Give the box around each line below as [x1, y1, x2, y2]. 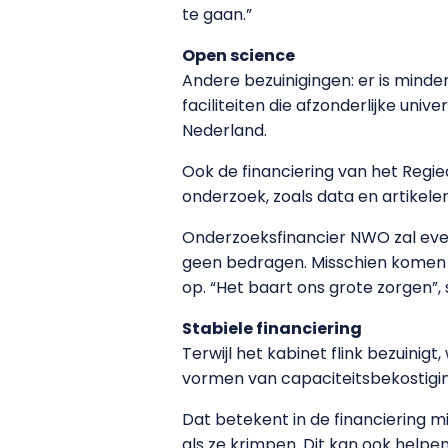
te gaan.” [182, 3, 252, 27]
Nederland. [182, 119, 267, 143]
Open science [182, 44, 295, 68]
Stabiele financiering [182, 317, 362, 341]
